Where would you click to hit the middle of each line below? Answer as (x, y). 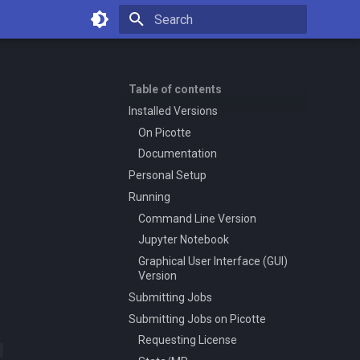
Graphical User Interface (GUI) (213, 261)
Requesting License (188, 340)
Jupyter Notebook (184, 240)
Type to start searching (207, 48)
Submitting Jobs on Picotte (197, 319)
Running (149, 196)
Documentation (178, 154)
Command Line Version (197, 218)
